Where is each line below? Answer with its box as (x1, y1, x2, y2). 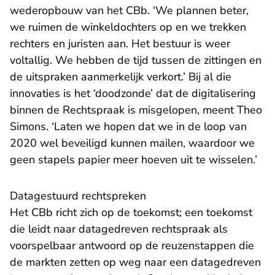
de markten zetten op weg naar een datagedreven (10, 255, 261, 270)
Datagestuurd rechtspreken (10, 188, 146, 204)
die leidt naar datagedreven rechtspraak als (10, 222, 228, 237)
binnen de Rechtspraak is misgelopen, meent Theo (10, 103, 262, 118)
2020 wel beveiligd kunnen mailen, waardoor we (10, 136, 255, 151)
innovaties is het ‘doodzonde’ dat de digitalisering (10, 86, 256, 101)
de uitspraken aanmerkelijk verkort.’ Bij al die (10, 69, 231, 85)
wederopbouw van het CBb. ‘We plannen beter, (10, 3, 249, 18)
